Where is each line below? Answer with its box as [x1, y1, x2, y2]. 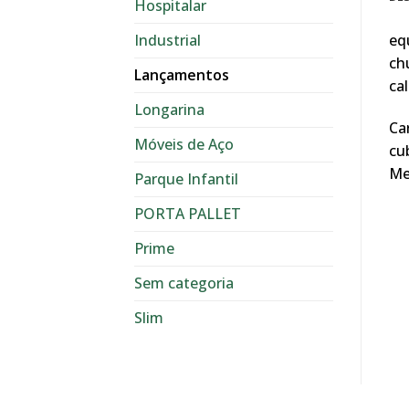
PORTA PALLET [134, 203, 241, 224]
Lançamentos [134, 64, 229, 85]
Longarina [134, 99, 204, 120]
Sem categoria [134, 272, 234, 293]
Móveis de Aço [134, 133, 234, 154]
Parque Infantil [134, 168, 238, 189]
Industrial [134, 29, 201, 50]
